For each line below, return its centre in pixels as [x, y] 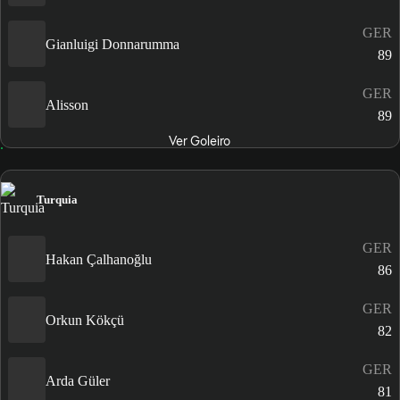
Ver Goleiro [200, 142]
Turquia [57, 200]
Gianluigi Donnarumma [112, 44]
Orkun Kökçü [85, 320]
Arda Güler [78, 380]
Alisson [67, 104]
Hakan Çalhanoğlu [99, 259]
